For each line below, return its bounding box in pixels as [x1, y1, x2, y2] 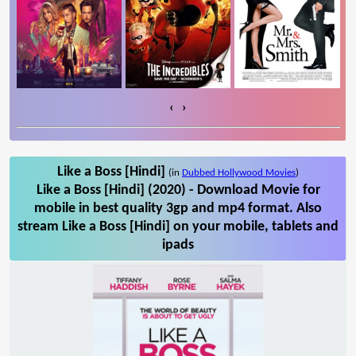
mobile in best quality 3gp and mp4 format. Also [34, 200, 322, 216]
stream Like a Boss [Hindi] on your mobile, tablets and [17, 219, 339, 234]
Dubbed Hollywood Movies [182, 167, 296, 178]
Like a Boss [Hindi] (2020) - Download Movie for [36, 182, 320, 198]
